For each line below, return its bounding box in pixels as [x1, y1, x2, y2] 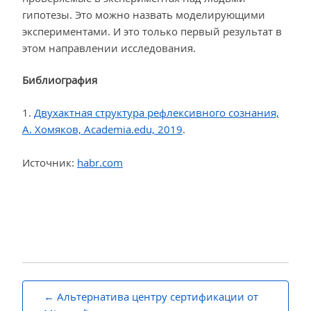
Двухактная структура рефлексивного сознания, [34, 105, 279, 119]
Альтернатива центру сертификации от [57, 289, 258, 303]
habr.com [77, 155, 123, 169]
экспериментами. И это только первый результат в [22, 24, 282, 38]
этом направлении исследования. [22, 40, 196, 55]
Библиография [22, 73, 97, 87]
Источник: [22, 155, 77, 169]
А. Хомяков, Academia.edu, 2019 [22, 121, 183, 136]
